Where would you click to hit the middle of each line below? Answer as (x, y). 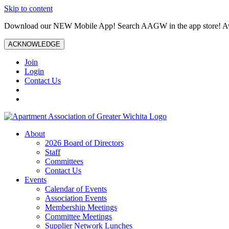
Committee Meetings (78, 216)
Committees (64, 161)
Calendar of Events (76, 189)
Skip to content (28, 8)
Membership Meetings (81, 207)
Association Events (76, 198)
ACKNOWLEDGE (34, 44)
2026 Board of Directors (84, 143)
